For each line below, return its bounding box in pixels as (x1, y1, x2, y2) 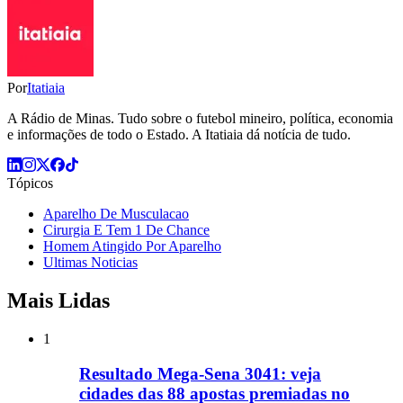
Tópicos (7, 175, 53, 192)
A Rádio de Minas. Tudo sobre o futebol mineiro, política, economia (7, 111, 393, 127)
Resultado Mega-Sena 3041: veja (79, 363, 321, 383)
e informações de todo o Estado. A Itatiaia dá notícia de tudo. (7, 127, 351, 143)
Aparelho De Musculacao (43, 206, 189, 222)
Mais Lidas (7, 289, 110, 313)
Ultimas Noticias (43, 255, 138, 271)
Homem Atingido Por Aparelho (43, 238, 221, 255)
